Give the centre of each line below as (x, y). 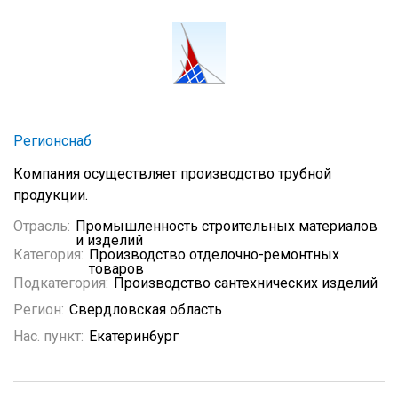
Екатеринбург (134, 336)
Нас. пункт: (48, 336)
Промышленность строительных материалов (227, 226)
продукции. (51, 195)
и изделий (109, 240)
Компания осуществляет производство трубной (172, 174)
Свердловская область (146, 310)
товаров (116, 269)
